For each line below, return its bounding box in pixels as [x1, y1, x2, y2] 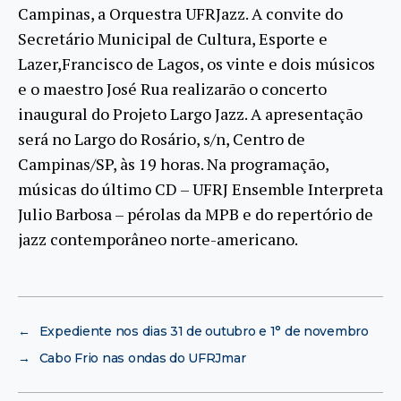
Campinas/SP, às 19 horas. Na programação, [18, 152, 328, 175]
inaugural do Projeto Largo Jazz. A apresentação [18, 102, 363, 124]
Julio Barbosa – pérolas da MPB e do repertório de [18, 202, 373, 225]
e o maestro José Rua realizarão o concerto [18, 77, 327, 99]
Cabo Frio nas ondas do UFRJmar [38, 349, 246, 366]
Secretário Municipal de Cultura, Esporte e [18, 27, 328, 49]
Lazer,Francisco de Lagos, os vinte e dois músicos [18, 52, 375, 74]
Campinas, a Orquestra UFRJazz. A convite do [18, 2, 343, 24]
